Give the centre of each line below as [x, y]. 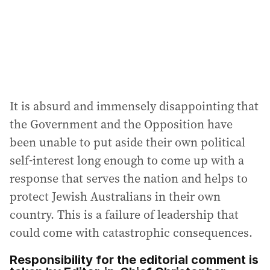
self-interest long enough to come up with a [127, 160]
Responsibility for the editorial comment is [134, 260]
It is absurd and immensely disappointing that [134, 106]
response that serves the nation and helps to [129, 178]
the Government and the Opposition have [121, 124]
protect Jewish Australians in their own [115, 196]
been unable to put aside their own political [127, 142]
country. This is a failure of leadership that [124, 215]
